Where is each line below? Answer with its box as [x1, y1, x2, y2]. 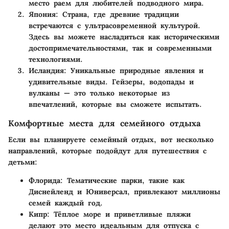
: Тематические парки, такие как [60, 176, 185, 186]
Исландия [29, 66, 64, 76]
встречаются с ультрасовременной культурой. [29, 21, 200, 31]
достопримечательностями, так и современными [29, 43, 212, 53]
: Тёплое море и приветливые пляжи [47, 210, 191, 219]
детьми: [8, 157, 37, 167]
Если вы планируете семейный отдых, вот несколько [8, 135, 214, 145]
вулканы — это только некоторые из [29, 88, 170, 98]
